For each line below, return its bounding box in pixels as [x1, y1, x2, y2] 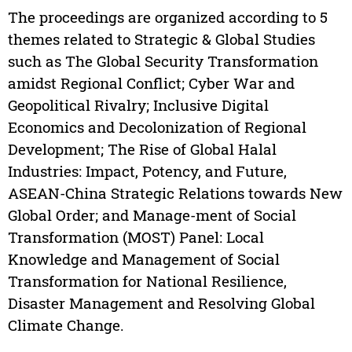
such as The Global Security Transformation [7, 51, 318, 71]
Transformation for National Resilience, [7, 271, 287, 291]
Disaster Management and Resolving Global [7, 293, 315, 313]
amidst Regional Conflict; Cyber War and [7, 73, 295, 93]
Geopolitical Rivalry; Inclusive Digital [7, 95, 269, 115]
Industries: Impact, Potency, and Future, [7, 161, 287, 181]
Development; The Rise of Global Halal [7, 139, 277, 159]
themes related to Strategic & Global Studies [7, 29, 315, 49]
